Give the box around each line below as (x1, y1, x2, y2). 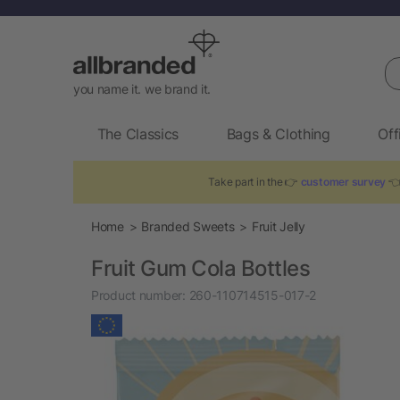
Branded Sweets (141, 218, 235, 234)
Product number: (91, 287, 186, 303)
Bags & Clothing (226, 124, 330, 143)
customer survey (300, 174, 387, 188)
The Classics (96, 124, 179, 143)
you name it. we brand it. (73, 80, 211, 96)
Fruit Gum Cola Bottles (91, 254, 311, 281)
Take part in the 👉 (208, 174, 301, 188)
